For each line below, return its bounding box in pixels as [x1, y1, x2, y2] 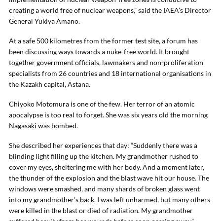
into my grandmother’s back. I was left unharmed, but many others [9, 195, 210, 204]
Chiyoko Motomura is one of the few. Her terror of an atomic [9, 100, 195, 108]
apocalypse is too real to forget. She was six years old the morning [9, 110, 208, 119]
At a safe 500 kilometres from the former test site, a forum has [9, 37, 198, 45]
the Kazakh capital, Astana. [9, 80, 90, 88]
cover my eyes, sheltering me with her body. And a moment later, [9, 163, 204, 171]
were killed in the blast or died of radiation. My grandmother [9, 206, 193, 215]
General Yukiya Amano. [9, 17, 80, 25]
